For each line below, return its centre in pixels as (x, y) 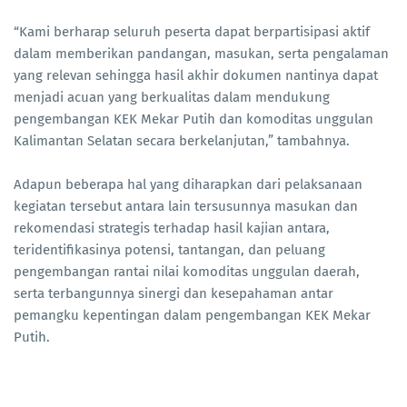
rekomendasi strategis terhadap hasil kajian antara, (172, 228)
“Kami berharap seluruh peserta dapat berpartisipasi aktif (192, 31)
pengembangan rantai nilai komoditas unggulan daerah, (187, 271)
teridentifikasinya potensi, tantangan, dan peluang (169, 249)
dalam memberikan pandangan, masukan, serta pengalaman (201, 53)
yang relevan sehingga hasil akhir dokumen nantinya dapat (196, 75)
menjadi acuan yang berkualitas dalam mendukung (172, 97)
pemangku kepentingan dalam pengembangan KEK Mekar (192, 315)
